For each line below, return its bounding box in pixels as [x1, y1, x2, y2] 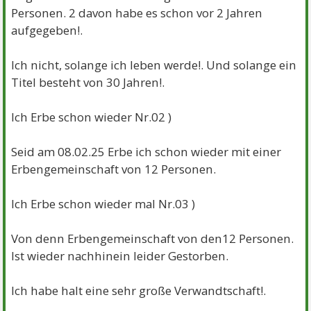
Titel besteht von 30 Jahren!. [11, 74, 165, 91]
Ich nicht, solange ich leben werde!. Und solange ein [11, 57, 297, 74]
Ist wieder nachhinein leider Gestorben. [11, 248, 229, 264]
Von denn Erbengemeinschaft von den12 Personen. [11, 230, 294, 247]
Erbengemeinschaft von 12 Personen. [11, 161, 217, 178]
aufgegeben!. [11, 22, 83, 39]
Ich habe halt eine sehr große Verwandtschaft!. [11, 283, 267, 299]
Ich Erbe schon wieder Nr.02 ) [11, 109, 172, 126]
